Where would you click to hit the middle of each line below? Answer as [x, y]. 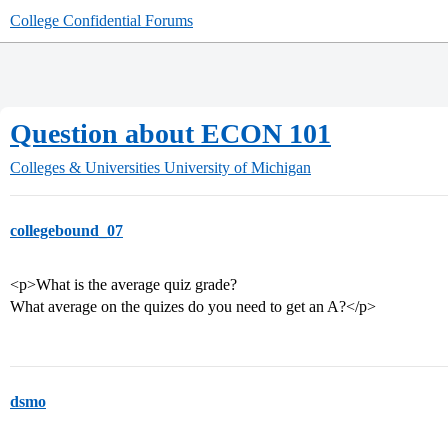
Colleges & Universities [85, 167]
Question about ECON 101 [170, 133]
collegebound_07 [66, 230]
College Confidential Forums [101, 20]
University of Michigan [237, 167]
